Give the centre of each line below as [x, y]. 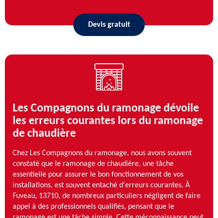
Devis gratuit [109, 25]
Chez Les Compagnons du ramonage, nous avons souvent [102, 153]
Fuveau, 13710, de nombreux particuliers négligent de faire [107, 196]
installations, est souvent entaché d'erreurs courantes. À [101, 185]
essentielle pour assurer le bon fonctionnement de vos [98, 174]
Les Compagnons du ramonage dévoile [106, 108]
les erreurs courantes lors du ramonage [108, 121]
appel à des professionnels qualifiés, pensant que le [93, 207]
